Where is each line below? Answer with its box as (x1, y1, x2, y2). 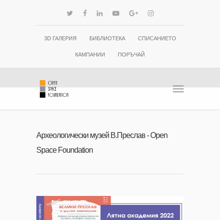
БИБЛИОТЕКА (89, 35, 125, 41)
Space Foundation (36, 146, 93, 154)
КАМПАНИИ (75, 52, 105, 57)
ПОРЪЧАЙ (118, 52, 145, 57)
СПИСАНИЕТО (137, 35, 176, 41)
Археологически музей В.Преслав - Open (36, 131, 167, 139)
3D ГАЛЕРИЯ (44, 35, 77, 41)
